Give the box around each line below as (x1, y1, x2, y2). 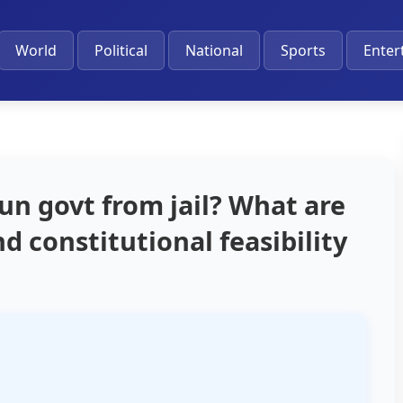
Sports (280, 40, 326, 60)
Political (94, 40, 148, 60)
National (184, 40, 243, 60)
